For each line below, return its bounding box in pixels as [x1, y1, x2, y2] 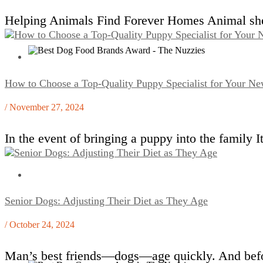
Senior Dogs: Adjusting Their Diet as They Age [5, 195, 208, 207]
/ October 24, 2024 [5, 220, 75, 230]
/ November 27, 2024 [5, 102, 84, 112]
